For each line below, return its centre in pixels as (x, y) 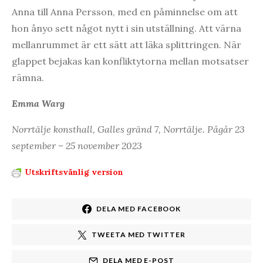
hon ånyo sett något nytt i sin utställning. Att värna (127, 28)
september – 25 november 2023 (77, 145)
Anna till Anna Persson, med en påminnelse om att (125, 11)
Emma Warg (38, 103)
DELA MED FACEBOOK (139, 208)
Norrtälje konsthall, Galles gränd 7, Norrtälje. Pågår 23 (128, 129)
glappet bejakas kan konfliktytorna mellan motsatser (130, 61)
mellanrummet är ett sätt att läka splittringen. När (127, 44)
